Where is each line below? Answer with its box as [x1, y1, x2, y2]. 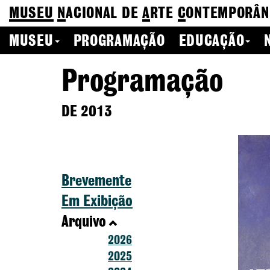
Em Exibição [61, 195, 133, 209]
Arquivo [61, 215, 106, 230]
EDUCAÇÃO [178, 34, 245, 49]
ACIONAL [66, 7, 118, 21]
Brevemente [61, 174, 131, 189]
